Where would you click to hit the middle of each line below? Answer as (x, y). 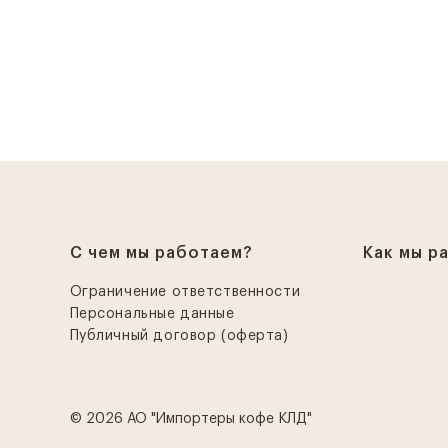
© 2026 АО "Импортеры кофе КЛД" (190, 419)
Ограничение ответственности (185, 292)
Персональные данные (152, 314)
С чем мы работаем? (161, 253)
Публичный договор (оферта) (179, 336)
